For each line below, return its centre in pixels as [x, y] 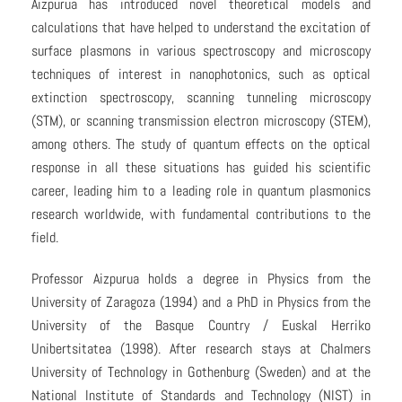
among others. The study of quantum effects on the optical [201, 144]
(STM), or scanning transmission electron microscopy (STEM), [201, 121]
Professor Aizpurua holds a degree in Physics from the [201, 279]
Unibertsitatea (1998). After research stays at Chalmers [201, 349]
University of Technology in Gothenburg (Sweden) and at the [201, 372]
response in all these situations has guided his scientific [201, 167]
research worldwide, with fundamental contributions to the [201, 214]
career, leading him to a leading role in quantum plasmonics [201, 191]
